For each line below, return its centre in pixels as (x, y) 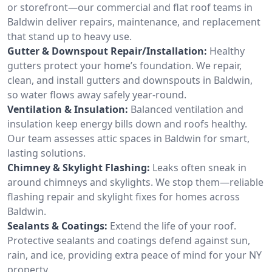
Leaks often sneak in (199, 167)
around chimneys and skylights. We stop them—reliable (135, 182)
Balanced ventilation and (187, 109)
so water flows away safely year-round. (97, 94)
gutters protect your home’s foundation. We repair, (124, 65)
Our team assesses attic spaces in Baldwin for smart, (128, 138)
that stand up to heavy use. (70, 36)
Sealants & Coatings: (57, 226)
